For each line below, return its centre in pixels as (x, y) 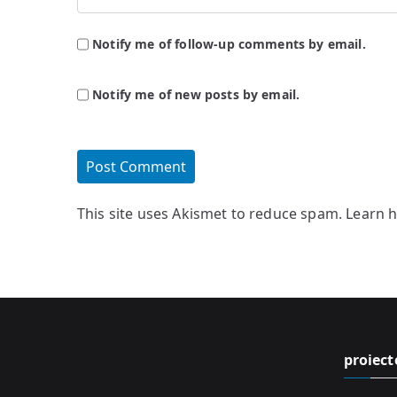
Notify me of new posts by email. (196, 94)
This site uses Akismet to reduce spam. (212, 213)
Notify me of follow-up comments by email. (229, 43)
